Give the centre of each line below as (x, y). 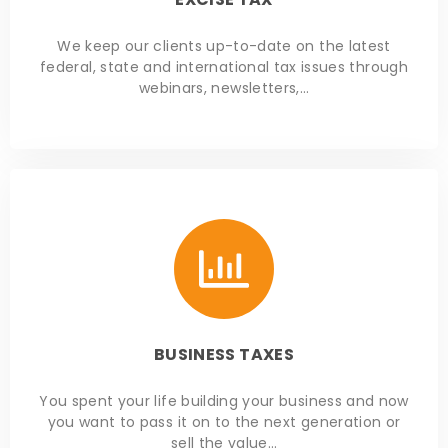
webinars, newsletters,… (224, 88)
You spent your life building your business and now (224, 401)
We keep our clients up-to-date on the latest (224, 46)
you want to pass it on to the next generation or (224, 422)
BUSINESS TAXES (224, 355)
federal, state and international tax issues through (224, 67)
